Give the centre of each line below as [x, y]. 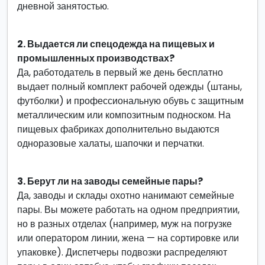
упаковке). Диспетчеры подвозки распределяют [122, 252]
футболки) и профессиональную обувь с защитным [130, 101]
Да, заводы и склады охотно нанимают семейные [126, 195]
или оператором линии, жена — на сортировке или [128, 238]
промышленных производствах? [96, 58]
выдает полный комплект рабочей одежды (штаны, [130, 87]
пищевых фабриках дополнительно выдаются [118, 129]
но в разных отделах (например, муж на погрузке [125, 224]
